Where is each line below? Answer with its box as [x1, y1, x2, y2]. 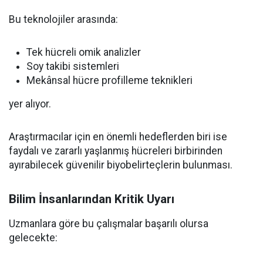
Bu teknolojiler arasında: [9, 14, 118, 25]
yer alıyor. [9, 98, 51, 110]
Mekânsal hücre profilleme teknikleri [26, 75, 193, 86]
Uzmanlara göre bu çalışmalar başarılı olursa [9, 218, 208, 230]
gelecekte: [9, 232, 58, 244]
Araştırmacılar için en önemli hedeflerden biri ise [9, 131, 227, 143]
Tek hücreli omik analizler [26, 46, 141, 58]
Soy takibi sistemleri [26, 60, 119, 72]
